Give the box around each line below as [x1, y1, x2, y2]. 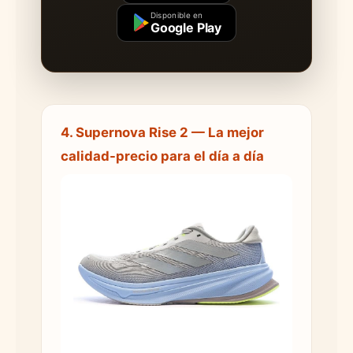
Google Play [150, 19, 222, 35]
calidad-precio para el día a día [61, 147, 264, 164]
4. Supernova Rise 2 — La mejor [61, 124, 264, 140]
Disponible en [150, 9, 203, 20]
